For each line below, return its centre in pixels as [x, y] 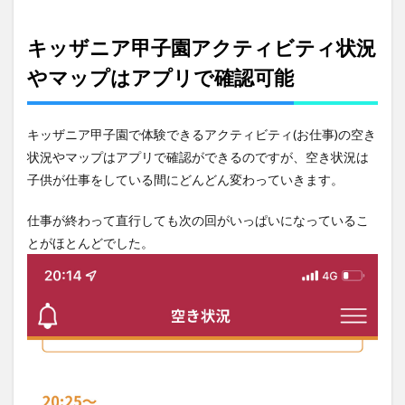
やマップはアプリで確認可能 [160, 77]
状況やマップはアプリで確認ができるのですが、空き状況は [198, 156]
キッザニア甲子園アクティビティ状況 [202, 47]
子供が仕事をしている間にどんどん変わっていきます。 [185, 179]
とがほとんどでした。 [90, 242]
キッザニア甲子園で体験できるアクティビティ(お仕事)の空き [202, 134]
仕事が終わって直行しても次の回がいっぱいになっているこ [198, 220]
